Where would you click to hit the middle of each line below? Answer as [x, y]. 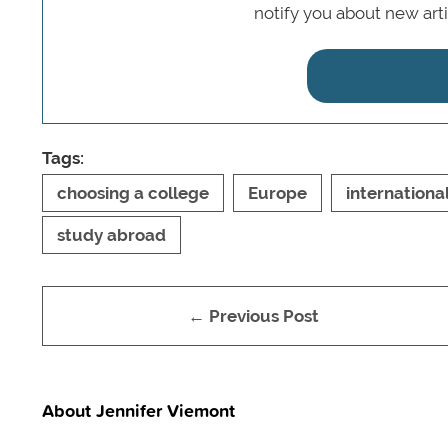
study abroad [111, 234]
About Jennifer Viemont [138, 409]
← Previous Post [253, 315]
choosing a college [133, 192]
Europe [277, 192]
